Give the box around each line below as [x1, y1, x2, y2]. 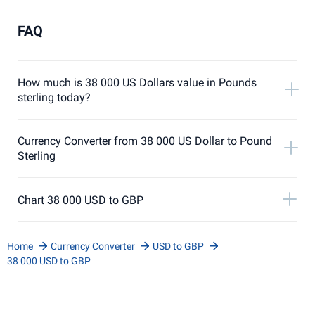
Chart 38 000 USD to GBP [18, 193, 143, 207]
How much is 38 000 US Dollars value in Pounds [18, 76, 257, 89]
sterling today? [18, 91, 91, 104]
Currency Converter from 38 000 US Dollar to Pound [18, 134, 272, 148]
